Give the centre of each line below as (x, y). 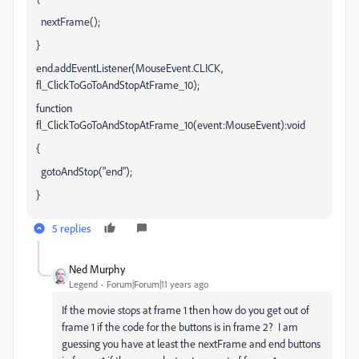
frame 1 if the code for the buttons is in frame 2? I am (180, 327)
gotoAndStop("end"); (84, 171)
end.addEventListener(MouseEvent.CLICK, (129, 68)
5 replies (71, 228)
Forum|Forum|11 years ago (157, 284)
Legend (83, 284)
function (54, 108)
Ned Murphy (97, 269)
